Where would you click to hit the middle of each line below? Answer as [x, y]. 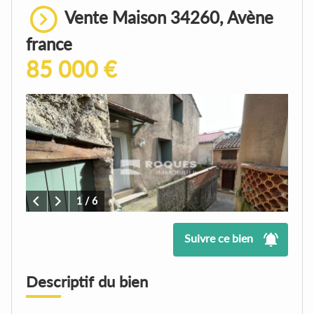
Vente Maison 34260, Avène [167, 17]
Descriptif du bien [87, 281]
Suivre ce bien [219, 238]
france [49, 43]
